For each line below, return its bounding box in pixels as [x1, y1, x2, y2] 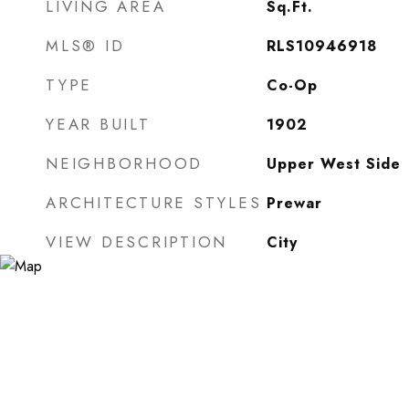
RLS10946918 [266, 36, 377, 57]
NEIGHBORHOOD [46, 152, 203, 174]
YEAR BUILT [46, 113, 151, 135]
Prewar [266, 193, 322, 214]
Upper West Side [266, 153, 401, 174]
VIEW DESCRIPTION [46, 231, 227, 253]
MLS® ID [46, 35, 125, 57]
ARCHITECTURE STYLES [46, 192, 262, 214]
